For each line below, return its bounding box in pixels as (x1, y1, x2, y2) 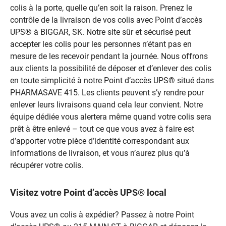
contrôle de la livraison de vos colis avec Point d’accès (10, 15, 202, 25)
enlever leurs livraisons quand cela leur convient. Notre (10, 99, 203, 109)
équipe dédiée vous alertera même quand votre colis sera (10, 111, 211, 122)
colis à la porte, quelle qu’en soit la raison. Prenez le (10, 3, 192, 13)
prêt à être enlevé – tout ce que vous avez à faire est (10, 124, 194, 134)
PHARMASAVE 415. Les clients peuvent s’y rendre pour (10, 87, 204, 97)
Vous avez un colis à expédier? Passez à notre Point (10, 209, 194, 219)
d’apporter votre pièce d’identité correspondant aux (10, 136, 189, 146)
